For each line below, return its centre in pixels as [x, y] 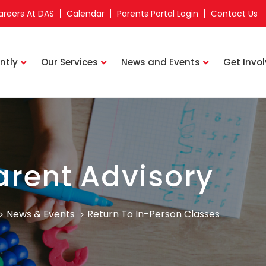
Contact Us [234, 14]
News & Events [41, 214]
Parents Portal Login [157, 14]
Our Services [69, 62]
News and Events [160, 62]
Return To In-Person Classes [154, 214]
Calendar [85, 14]
